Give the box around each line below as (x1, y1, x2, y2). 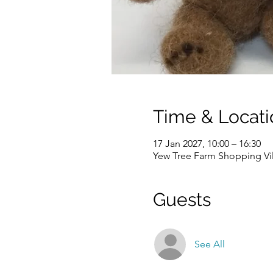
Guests (152, 189, 211, 210)
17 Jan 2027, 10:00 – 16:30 (152, 138, 261, 149)
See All (194, 238, 225, 250)
